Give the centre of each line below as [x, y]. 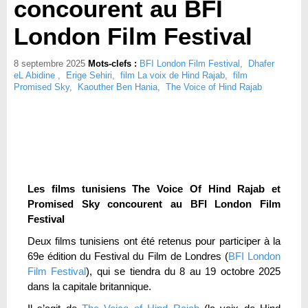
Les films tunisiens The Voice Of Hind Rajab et [154, 189]
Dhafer [261, 64]
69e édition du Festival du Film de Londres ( [128, 256]
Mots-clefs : [114, 64]
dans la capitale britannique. [89, 286]
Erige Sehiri [89, 75]
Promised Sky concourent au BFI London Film [154, 204]
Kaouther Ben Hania [118, 87]
